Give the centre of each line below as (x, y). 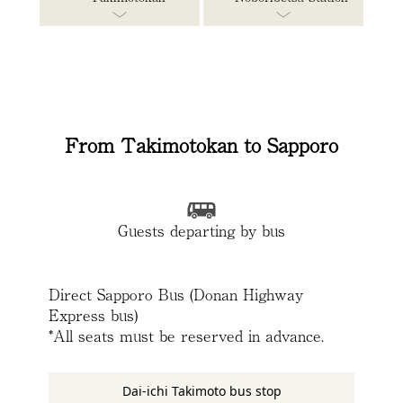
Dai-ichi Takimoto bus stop (201, 390)
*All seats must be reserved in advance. (186, 335)
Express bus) (93, 314)
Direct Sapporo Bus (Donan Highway (176, 293)
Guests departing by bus (201, 229)
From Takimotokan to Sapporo (201, 143)
